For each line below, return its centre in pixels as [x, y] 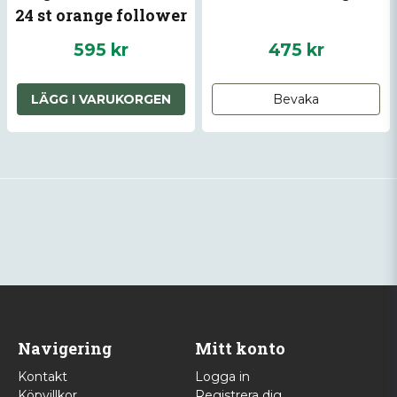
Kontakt [43, 377]
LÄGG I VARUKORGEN [101, 100]
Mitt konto [240, 349]
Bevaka [296, 100]
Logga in [222, 377]
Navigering [65, 349]
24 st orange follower [101, 16]
